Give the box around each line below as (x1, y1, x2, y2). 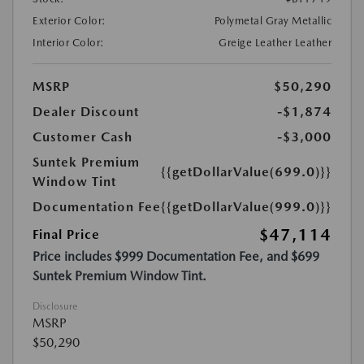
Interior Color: (32, 37, 105, 50)
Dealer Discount (32, 104, 139, 120)
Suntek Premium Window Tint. (32, 268, 206, 284)
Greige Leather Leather (219, 37, 331, 50)
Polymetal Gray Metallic (214, 15, 331, 28)
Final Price (32, 227, 100, 243)
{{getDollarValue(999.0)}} (161, 199, 331, 215)
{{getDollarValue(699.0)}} (161, 164, 331, 180)
